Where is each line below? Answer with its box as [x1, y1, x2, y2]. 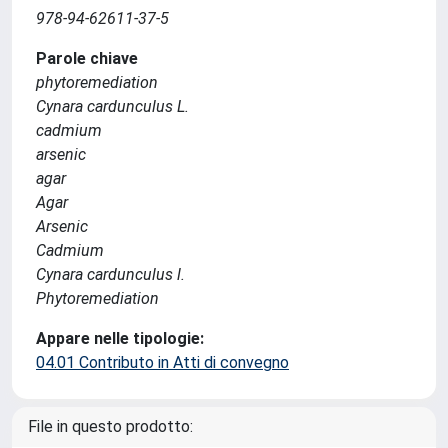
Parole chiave [36, 49, 138, 68]
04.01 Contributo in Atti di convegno [36, 353, 289, 372]
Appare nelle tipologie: [36, 329, 204, 348]
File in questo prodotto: [28, 417, 193, 436]
